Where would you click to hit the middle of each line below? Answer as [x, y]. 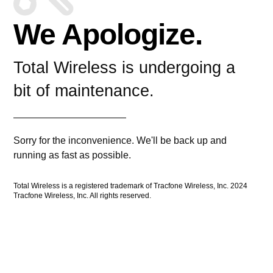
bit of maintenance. [84, 91]
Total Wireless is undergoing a [125, 68]
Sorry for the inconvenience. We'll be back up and [120, 141]
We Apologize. [108, 35]
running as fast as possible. [73, 155]
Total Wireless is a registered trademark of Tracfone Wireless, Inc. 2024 [131, 186]
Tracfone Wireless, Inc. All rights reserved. [83, 196]
